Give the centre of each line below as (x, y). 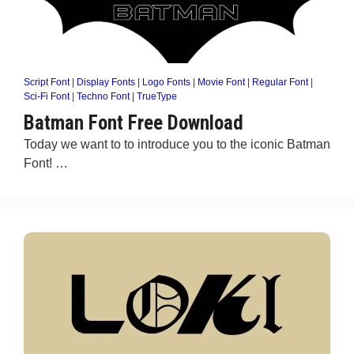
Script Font (47, 82)
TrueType (157, 96)
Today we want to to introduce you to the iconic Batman (177, 144)
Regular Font (280, 82)
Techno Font (103, 96)
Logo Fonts (166, 82)
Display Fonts (106, 82)
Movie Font (221, 82)
